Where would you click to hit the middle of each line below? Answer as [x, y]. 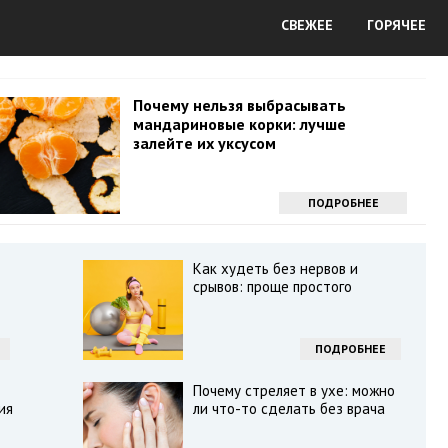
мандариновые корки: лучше [239, 124]
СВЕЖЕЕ [307, 25]
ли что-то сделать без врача [288, 408]
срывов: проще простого [272, 286]
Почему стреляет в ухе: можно [293, 390]
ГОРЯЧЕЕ [396, 25]
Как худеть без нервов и [275, 268]
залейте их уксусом [204, 143]
